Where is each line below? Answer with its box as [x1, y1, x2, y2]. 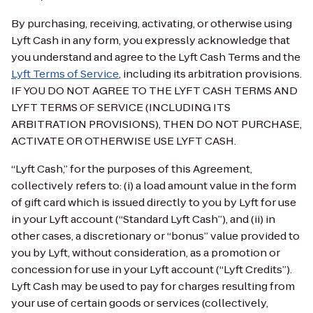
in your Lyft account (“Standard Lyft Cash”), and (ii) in [11, 212, 275, 226]
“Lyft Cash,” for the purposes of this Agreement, [11, 161, 252, 176]
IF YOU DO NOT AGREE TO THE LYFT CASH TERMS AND [11, 83, 298, 98]
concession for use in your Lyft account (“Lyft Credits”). [11, 262, 292, 277]
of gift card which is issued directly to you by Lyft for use [11, 195, 296, 210]
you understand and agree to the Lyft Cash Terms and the [11, 50, 300, 64]
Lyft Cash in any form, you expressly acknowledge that [11, 33, 290, 48]
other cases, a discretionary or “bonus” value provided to [11, 228, 300, 243]
